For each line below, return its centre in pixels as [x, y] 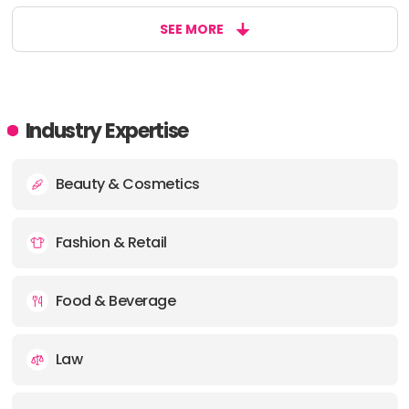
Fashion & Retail [111, 242]
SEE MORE [191, 29]
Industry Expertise [107, 131]
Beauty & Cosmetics [127, 184]
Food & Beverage [115, 301]
